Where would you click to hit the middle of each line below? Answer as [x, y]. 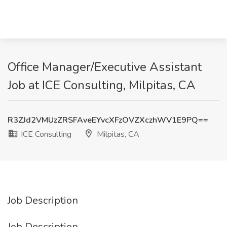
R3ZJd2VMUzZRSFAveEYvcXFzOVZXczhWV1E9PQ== [108, 120]
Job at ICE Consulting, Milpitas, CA [102, 85]
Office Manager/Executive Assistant [105, 67]
